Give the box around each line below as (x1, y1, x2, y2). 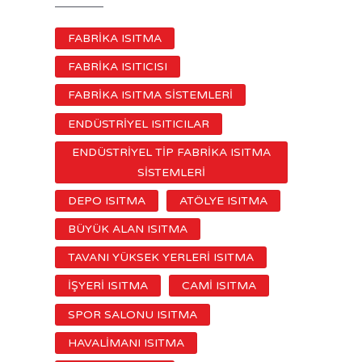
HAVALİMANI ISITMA (68, 335, 184, 350)
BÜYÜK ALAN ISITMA (68, 222, 187, 237)
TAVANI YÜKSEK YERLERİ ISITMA (68, 250, 254, 265)
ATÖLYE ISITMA (179, 193, 267, 208)
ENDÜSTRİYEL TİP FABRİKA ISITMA (72, 145, 271, 159)
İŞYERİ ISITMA (68, 279, 148, 293)
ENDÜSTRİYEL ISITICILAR (68, 116, 209, 131)
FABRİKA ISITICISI (68, 60, 167, 74)
